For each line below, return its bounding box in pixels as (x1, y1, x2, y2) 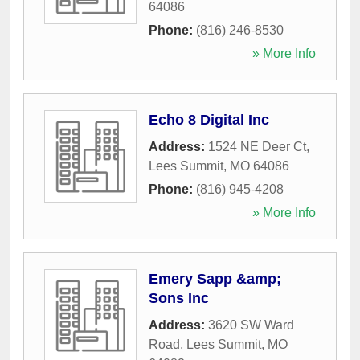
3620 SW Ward (208, 317, 294, 332)
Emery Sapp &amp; (149, 270, 281, 287)
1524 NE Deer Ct (208, 139, 306, 153)
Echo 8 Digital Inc (149, 111, 269, 128)
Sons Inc (149, 289, 209, 306)
